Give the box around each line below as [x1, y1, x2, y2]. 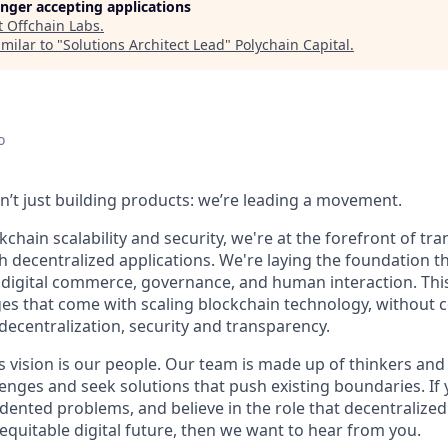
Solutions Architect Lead [63, 35, 225, 54]
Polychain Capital [235, 35, 350, 54]
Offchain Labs [7, 16, 100, 35]
